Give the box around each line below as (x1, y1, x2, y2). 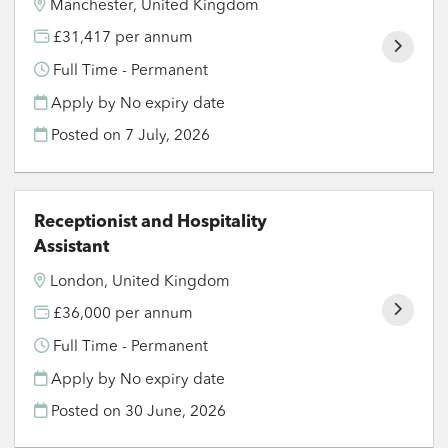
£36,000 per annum (49, 306, 194, 323)
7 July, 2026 (125, 128, 211, 145)
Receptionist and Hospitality (34, 214, 268, 232)
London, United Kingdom (50, 273, 231, 290)
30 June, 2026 (125, 404, 227, 421)
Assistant (34, 239, 110, 257)
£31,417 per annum (49, 30, 194, 47)
